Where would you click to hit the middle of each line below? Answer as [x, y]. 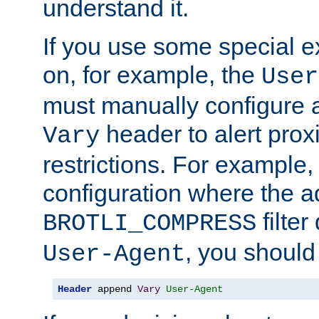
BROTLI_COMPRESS [150, 223]
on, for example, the [152, 74]
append [115, 289]
